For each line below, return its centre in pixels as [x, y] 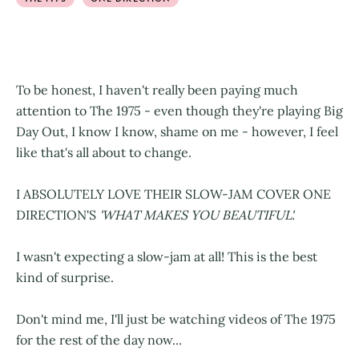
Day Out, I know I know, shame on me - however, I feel [177, 131]
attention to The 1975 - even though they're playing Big [179, 110]
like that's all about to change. [104, 152]
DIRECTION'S [56, 214]
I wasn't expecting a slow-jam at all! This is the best [167, 256]
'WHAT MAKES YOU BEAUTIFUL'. [196, 214]
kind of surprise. [65, 277]
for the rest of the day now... [99, 339]
